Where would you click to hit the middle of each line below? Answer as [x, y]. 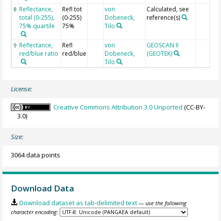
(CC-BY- [194, 107]
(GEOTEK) [160, 53]
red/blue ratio [39, 53]
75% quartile [37, 26]
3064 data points [36, 155]
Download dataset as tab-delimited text [78, 203]
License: [22, 89]
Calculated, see [168, 9]
